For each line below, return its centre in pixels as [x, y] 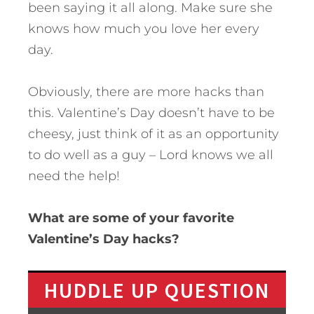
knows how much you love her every [144, 28]
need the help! [74, 176]
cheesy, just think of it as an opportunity [153, 134]
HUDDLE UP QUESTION [157, 290]
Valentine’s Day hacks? [104, 239]
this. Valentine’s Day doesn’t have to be [151, 112]
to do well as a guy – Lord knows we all [151, 155]
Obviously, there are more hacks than [146, 91]
